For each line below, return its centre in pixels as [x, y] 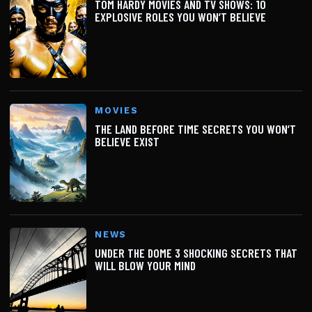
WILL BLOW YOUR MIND [145, 266]
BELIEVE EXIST [127, 141]
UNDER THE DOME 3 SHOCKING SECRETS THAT [196, 253]
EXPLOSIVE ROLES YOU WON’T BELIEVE [180, 17]
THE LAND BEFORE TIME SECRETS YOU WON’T [195, 128]
